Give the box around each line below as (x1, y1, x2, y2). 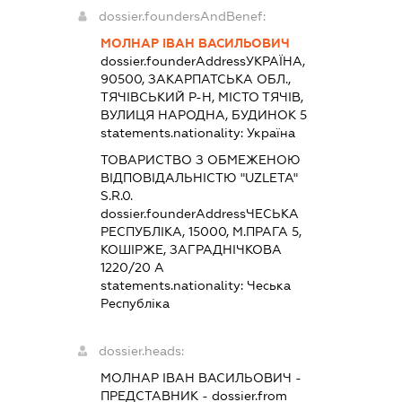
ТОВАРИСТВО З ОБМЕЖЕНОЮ (100, 152, 301, 167)
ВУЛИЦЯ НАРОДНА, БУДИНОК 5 (100, 107, 307, 122)
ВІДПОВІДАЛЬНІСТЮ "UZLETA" (100, 170, 298, 185)
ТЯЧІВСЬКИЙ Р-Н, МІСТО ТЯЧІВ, (100, 89, 303, 104)
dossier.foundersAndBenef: (98, 8, 266, 23)
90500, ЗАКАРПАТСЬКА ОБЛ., (100, 71, 291, 86)
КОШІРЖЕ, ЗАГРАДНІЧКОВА (100, 241, 282, 257)
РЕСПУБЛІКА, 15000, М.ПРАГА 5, (100, 223, 301, 239)
